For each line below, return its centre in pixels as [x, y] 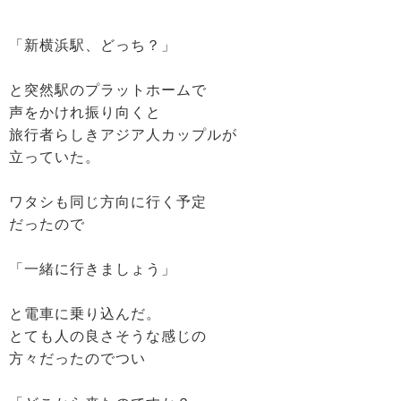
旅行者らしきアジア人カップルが [123, 135]
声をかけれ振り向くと [85, 112]
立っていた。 [55, 157]
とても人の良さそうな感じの [108, 336]
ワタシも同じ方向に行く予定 [108, 202]
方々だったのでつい [77, 358]
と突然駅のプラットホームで [108, 90]
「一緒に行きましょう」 [93, 269]
